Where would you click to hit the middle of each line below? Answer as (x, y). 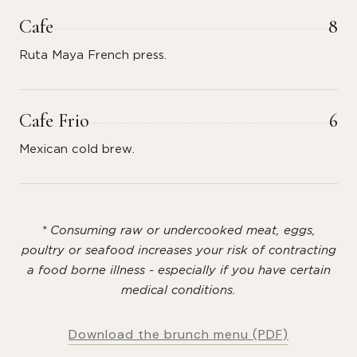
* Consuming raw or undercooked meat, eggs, (178, 231)
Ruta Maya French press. (93, 55)
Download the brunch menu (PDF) (178, 334)
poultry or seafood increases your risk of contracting (178, 251)
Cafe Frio (54, 121)
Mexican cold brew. (77, 149)
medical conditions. (178, 290)
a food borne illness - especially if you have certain (178, 271)
